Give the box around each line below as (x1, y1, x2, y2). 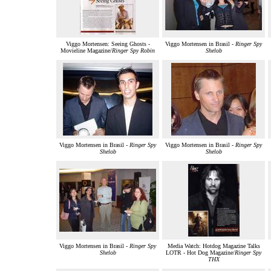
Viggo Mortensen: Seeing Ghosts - (65, 41, 150, 48)
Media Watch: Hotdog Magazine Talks (167, 243, 260, 250)
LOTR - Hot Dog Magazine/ (166, 249, 235, 256)
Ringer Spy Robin (112, 47, 155, 54)
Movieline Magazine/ (60, 47, 112, 54)
